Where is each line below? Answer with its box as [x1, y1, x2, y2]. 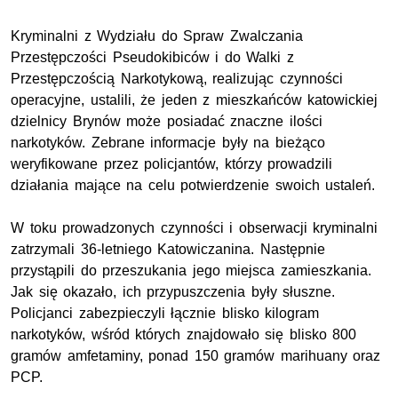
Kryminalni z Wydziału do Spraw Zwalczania [11, 28, 303, 44]
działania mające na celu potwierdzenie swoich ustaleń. [11, 177, 376, 193]
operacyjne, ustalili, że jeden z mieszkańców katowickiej [11, 92, 378, 107]
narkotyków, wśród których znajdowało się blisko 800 [11, 326, 357, 342]
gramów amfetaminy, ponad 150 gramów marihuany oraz [11, 347, 381, 363]
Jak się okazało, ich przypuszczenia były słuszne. [11, 283, 336, 299]
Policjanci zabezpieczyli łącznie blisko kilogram [11, 305, 320, 321]
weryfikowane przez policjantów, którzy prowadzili [11, 155, 333, 171]
